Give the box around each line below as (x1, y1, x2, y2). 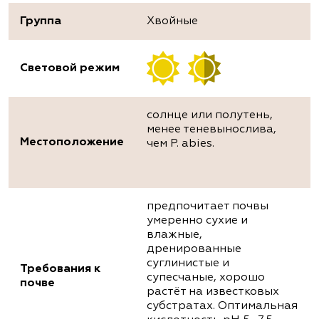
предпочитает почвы (147, 201, 268, 213)
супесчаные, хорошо (147, 272, 265, 284)
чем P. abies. (147, 138, 214, 150)
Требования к (20, 263, 100, 276)
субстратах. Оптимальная (147, 300, 298, 313)
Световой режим (20, 63, 120, 75)
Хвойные (147, 16, 198, 28)
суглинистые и (147, 258, 229, 270)
